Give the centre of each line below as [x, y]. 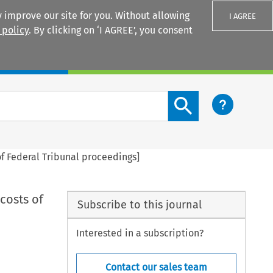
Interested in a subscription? [140, 233]
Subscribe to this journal [139, 204]
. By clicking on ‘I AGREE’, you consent [111, 30]
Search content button [218, 97]
